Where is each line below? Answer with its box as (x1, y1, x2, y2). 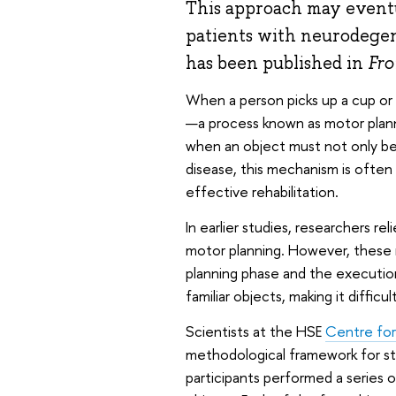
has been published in (185, 50, 368, 74)
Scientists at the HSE (185, 320, 325, 341)
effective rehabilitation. (185, 181, 339, 202)
